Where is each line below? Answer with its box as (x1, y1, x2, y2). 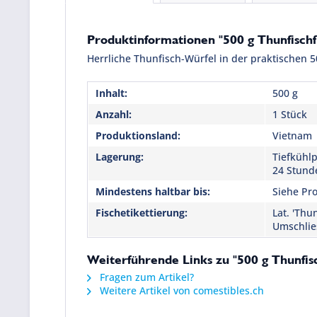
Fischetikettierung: (96, 206, 188, 220)
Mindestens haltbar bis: (96, 185, 210, 199)
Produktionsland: (96, 129, 180, 143)
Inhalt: (96, 86, 127, 100)
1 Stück (272, 108, 307, 122)
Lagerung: (96, 150, 144, 164)
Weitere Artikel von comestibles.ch (97, 284, 264, 298)
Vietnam (272, 129, 312, 143)
